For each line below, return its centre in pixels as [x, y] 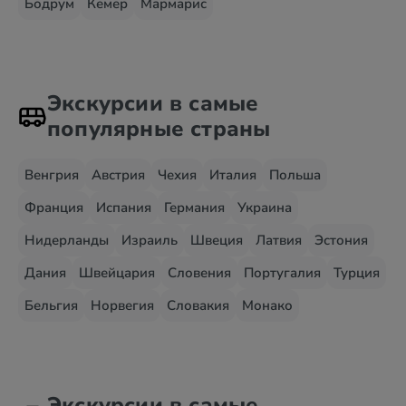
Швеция [217, 240]
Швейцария [117, 273]
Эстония [341, 240]
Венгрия [52, 175]
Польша [295, 175]
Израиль [150, 240]
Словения [199, 273]
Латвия [279, 240]
